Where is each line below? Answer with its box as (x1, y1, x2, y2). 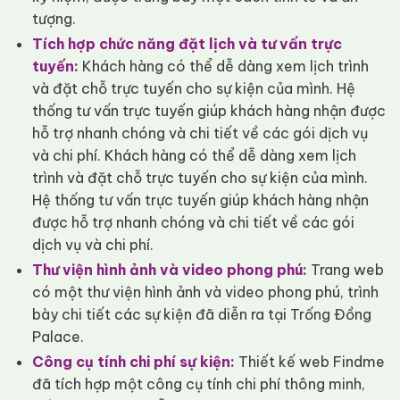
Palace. (31, 328, 87, 346)
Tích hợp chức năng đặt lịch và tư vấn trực (31, 35, 342, 54)
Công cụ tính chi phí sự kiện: (31, 353, 235, 371)
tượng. (31, 10, 76, 29)
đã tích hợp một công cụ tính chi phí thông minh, (31, 375, 365, 394)
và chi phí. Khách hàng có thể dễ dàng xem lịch (31, 146, 356, 165)
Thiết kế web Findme (234, 353, 385, 371)
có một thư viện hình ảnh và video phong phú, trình (31, 283, 379, 302)
